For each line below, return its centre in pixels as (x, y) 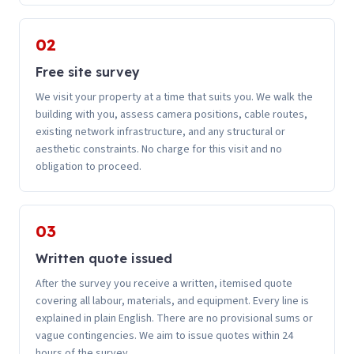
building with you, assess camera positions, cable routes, (171, 114)
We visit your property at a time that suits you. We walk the (174, 97)
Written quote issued (104, 258)
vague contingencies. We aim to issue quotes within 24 (164, 335)
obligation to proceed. (88, 166)
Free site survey (88, 72)
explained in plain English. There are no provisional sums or (174, 318)
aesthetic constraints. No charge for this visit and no (159, 149)
